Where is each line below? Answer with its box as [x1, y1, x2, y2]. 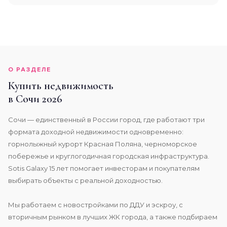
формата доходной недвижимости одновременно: [8, 128, 183, 136]
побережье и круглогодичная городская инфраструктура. [8, 152, 209, 160]
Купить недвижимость [8, 79, 113, 92]
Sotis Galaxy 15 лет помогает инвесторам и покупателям [8, 164, 200, 172]
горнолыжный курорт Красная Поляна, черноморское [8, 140, 197, 148]
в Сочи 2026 [8, 92, 62, 105]
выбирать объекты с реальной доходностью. [8, 176, 163, 184]
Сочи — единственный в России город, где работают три [8, 116, 205, 124]
